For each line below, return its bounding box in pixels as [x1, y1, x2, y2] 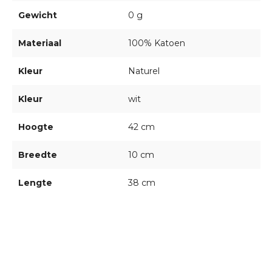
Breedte [18, 149, 57, 161]
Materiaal [18, 38, 61, 49]
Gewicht [18, 10, 57, 21]
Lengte [18, 177, 52, 189]
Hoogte [18, 121, 53, 133]
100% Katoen [127, 38, 185, 49]
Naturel [127, 66, 160, 77]
